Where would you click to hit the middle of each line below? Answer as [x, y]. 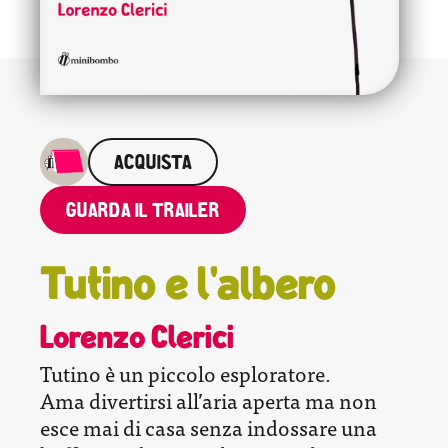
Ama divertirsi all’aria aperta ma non [208, 399]
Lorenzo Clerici [137, 340]
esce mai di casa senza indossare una [208, 426]
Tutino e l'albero [188, 289]
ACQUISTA [153, 165]
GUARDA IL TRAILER [143, 213]
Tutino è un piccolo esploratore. [185, 372]
